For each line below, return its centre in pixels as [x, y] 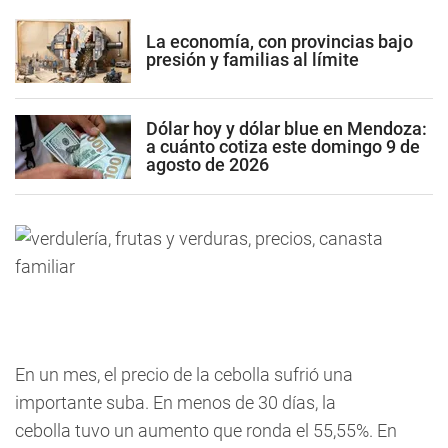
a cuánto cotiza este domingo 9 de [283, 146]
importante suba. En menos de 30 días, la [175, 402]
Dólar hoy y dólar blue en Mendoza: [286, 128]
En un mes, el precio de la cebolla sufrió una [184, 374]
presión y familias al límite [252, 59]
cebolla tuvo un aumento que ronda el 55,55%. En [206, 430]
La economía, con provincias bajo [279, 41]
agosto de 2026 [207, 164]
